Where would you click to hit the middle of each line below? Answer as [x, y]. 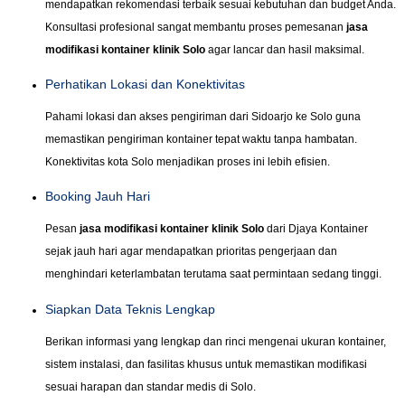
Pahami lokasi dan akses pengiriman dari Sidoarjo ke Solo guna [203, 117]
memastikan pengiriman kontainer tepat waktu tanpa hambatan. [201, 140]
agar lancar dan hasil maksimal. [285, 49]
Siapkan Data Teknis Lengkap [130, 309]
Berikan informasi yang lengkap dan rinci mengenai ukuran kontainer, [216, 341]
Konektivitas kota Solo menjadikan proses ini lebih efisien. [188, 162]
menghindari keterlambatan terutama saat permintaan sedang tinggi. [213, 274]
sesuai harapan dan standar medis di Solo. [151, 386]
